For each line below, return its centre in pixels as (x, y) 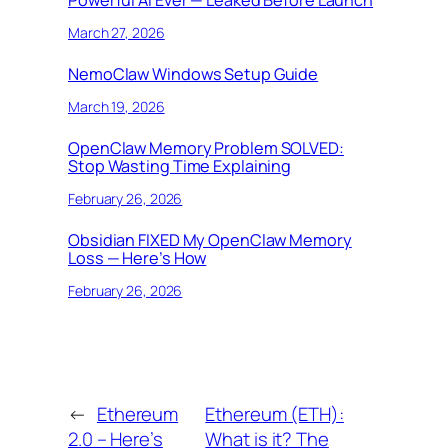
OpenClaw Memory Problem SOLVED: (206, 148)
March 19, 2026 (116, 106)
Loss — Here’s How (137, 258)
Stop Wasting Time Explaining (180, 166)
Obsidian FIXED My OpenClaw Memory (210, 240)
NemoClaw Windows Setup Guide (193, 74)
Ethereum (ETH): (274, 414)
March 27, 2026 (116, 32)
